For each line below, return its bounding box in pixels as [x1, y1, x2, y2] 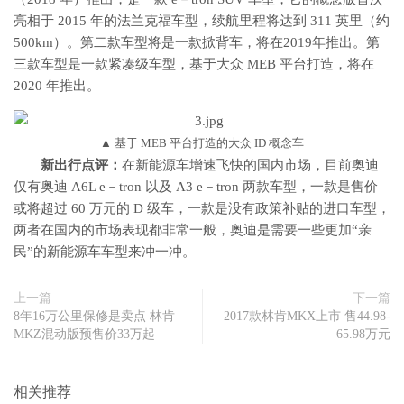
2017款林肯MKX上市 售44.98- [224, 309, 390, 323]
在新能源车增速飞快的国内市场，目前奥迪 [122, 158, 379, 172]
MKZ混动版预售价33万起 [14, 327, 155, 341]
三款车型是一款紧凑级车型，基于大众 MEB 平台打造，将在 [14, 57, 374, 71]
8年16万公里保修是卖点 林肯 [14, 309, 175, 323]
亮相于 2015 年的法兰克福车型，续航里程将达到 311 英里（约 [14, 14, 390, 28]
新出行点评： [41, 158, 122, 172]
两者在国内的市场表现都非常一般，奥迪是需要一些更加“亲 [14, 223, 372, 237]
